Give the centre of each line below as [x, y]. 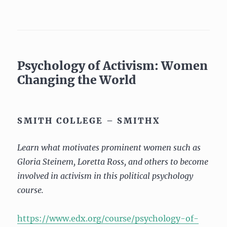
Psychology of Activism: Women [113, 66]
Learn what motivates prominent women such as [109, 147]
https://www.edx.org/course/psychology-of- [108, 218]
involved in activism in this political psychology [105, 176]
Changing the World [77, 80]
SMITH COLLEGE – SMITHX [89, 121]
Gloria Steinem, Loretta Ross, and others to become [113, 162]
